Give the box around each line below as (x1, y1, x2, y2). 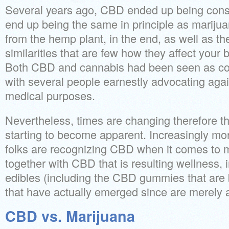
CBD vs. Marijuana (5, 205, 135, 226)
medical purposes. (5, 87, 95, 103)
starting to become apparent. (5, 126, 146, 142)
